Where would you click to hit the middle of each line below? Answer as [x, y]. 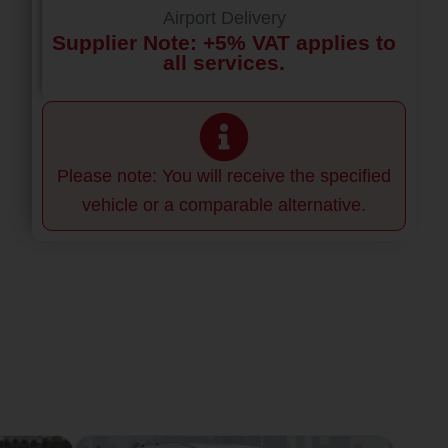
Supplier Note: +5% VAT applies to [224, 42]
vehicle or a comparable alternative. [224, 205]
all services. [224, 62]
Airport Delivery [224, 18]
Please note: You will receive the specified [224, 176]
